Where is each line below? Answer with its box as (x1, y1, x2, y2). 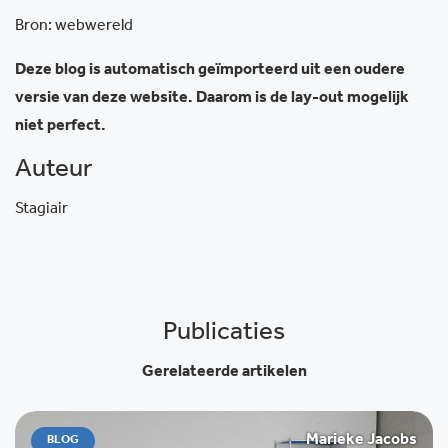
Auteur (15, 159, 92, 185)
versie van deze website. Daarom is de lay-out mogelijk (15, 91, 409, 107)
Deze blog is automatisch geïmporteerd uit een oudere (15, 63, 405, 79)
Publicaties (163, 322, 285, 348)
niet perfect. (15, 119, 106, 135)
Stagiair (15, 202, 68, 218)
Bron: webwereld (15, 19, 133, 35)
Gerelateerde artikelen (141, 365, 307, 381)
